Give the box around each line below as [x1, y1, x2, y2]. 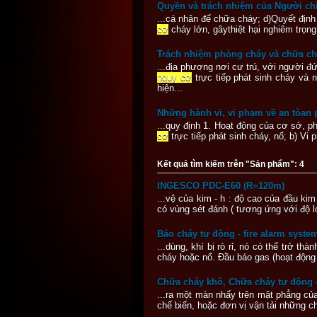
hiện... [157, 82, 183, 93]
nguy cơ [157, 71, 192, 83]
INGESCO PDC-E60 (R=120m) [157, 180, 284, 191]
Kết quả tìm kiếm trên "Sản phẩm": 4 [157, 158, 304, 169]
